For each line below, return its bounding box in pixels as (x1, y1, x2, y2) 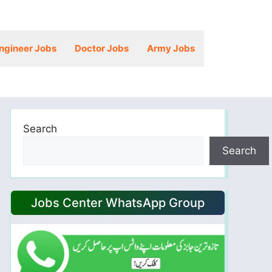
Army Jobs (147, 42, 195, 54)
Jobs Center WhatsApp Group (31, 195, 205, 210)
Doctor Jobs (75, 42, 129, 54)
